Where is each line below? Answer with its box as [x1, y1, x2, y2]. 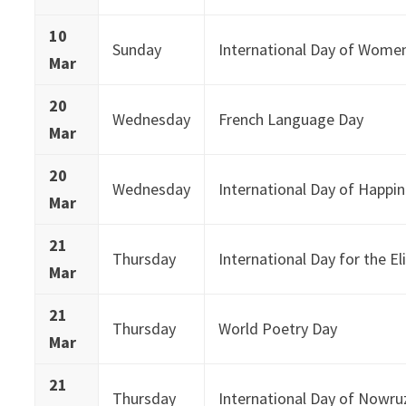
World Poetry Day [218, 317, 338, 339]
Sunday [112, 38, 162, 60]
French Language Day [218, 108, 364, 130]
